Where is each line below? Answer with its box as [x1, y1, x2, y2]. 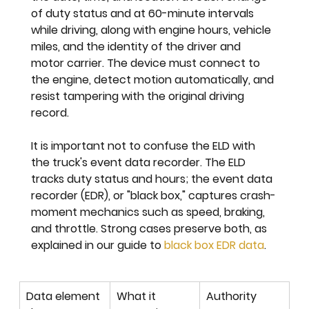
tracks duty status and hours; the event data [31, 171, 276, 188]
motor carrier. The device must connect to [31, 55, 263, 72]
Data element [26, 288, 103, 305]
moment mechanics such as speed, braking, [31, 204, 268, 221]
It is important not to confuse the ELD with [31, 138, 259, 154]
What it [117, 288, 159, 305]
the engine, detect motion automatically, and [31, 72, 277, 88]
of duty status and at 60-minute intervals [31, 6, 257, 22]
